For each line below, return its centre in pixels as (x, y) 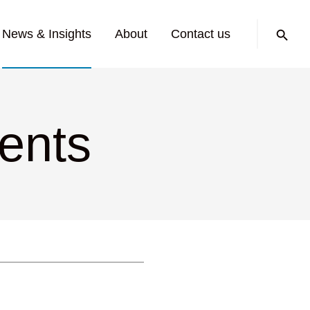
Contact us (201, 34)
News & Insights (47, 34)
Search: (277, 24)
